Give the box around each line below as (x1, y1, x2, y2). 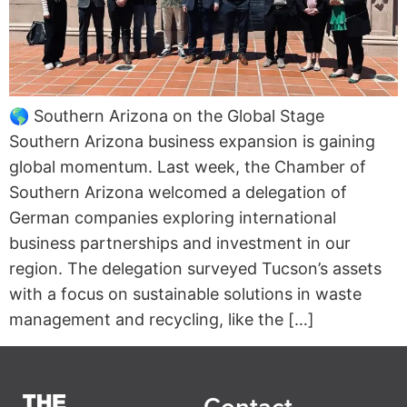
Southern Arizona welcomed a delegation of (9, 183, 347, 203)
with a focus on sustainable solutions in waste (9, 284, 362, 304)
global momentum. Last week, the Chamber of (9, 157, 366, 177)
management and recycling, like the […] (9, 310, 314, 330)
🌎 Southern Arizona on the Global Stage (9, 106, 324, 126)
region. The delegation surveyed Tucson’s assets (9, 259, 382, 279)
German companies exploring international (9, 208, 336, 228)
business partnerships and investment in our (9, 233, 351, 253)
